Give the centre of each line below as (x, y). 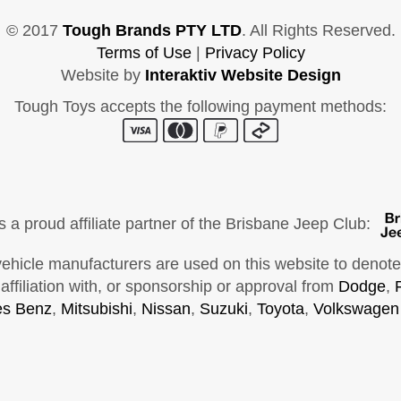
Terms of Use (144, 53)
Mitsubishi (96, 309)
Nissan (166, 309)
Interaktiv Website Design (243, 76)
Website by (102, 76)
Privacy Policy (255, 53)
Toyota (280, 309)
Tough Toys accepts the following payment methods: (200, 107)
